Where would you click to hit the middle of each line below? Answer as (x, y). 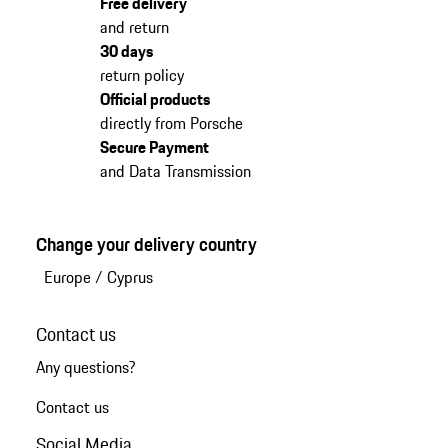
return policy (141, 75)
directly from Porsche (171, 123)
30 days (126, 51)
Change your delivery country (146, 244)
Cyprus (129, 277)
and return (134, 27)
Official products (154, 99)
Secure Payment (154, 147)
